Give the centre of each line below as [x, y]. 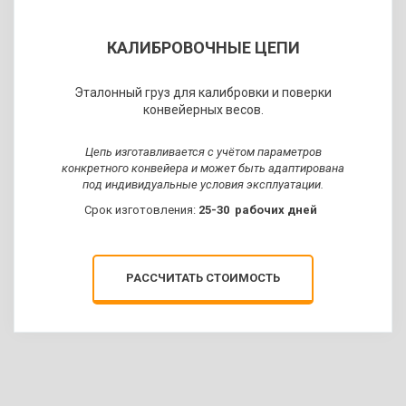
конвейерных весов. [203, 110]
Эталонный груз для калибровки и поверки [203, 93]
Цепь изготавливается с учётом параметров [203, 152]
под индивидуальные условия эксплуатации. [203, 185]
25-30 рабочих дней [261, 210]
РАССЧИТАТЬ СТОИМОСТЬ [203, 278]
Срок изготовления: [140, 210]
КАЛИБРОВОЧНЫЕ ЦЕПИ [203, 48]
